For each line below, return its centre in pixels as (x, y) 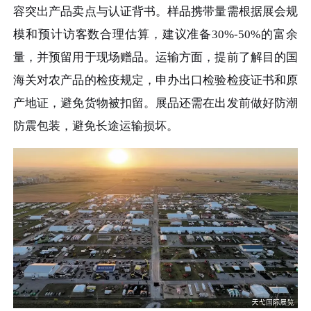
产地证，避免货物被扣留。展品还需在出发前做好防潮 (155, 103)
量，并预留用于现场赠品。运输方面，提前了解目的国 (155, 58)
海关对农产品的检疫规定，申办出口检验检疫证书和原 (155, 81)
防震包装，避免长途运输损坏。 (96, 126)
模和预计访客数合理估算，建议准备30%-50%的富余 (155, 35)
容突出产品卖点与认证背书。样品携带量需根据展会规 (155, 12)
